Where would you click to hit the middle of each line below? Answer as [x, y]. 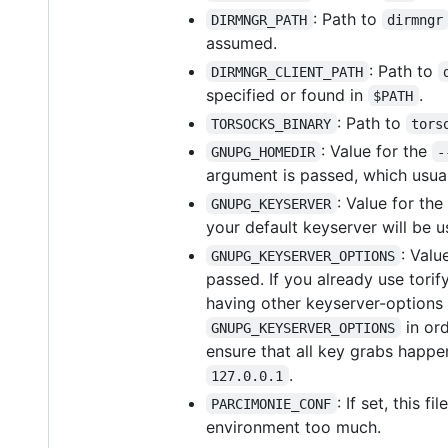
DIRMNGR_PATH [259, 19]
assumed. [241, 42]
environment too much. [293, 426]
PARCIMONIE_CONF [271, 403]
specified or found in [287, 94]
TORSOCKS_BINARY [271, 123]
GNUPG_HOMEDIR [263, 151]
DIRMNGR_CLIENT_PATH [287, 71]
